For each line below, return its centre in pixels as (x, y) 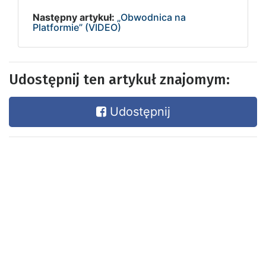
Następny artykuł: (74, 18)
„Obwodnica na (151, 18)
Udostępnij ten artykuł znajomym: (119, 80)
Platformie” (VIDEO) (77, 28)
